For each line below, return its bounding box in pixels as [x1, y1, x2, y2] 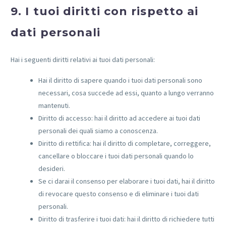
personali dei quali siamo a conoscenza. [38, 126, 158, 135]
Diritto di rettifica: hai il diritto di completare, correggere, [38, 138, 211, 148]
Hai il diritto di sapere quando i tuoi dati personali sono [38, 75, 202, 85]
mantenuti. [38, 100, 70, 110]
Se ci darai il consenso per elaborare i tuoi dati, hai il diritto [38, 176, 215, 186]
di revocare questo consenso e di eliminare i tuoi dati [38, 189, 199, 198]
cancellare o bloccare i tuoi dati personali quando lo [38, 151, 194, 160]
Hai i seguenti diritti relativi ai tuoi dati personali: [11, 55, 155, 65]
